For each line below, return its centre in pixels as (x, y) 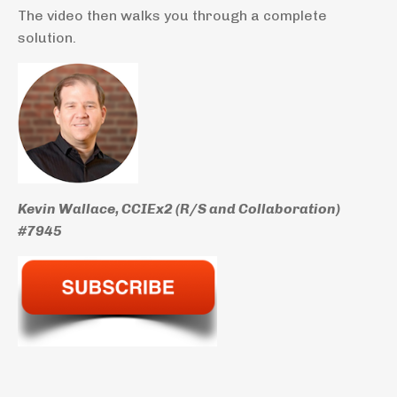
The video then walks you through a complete (172, 15)
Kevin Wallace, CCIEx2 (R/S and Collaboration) (179, 208)
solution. (47, 37)
